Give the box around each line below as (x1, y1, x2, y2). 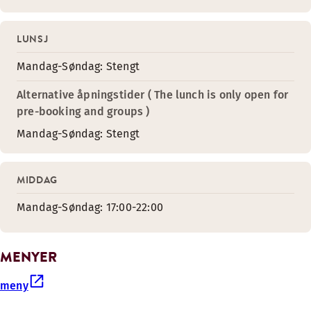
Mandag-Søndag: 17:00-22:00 (17, 201, 163, 214)
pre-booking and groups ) (17, 105, 150, 118)
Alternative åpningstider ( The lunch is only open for (17, 88, 289, 101)
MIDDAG (17, 173, 58, 187)
